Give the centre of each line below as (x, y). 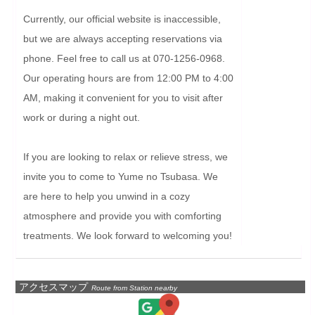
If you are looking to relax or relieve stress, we (126, 156)
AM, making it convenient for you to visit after (123, 97)
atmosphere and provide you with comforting (122, 216)
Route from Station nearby (134, 288)
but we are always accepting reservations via (123, 38)
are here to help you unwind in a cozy (107, 196)
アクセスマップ (53, 287)
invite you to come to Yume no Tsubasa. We (121, 176)
